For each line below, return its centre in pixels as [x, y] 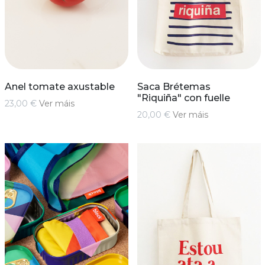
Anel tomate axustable [59, 87]
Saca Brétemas [174, 87]
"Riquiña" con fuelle [183, 98]
